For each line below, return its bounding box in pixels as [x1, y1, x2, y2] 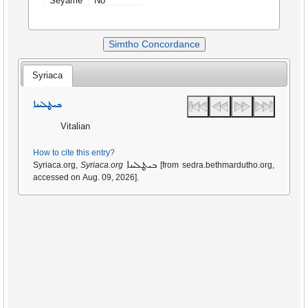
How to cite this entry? [33, 148, 115, 158]
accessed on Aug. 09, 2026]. [33, 173, 140, 183]
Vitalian [60, 121, 91, 132]
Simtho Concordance [108, 38, 200, 50]
